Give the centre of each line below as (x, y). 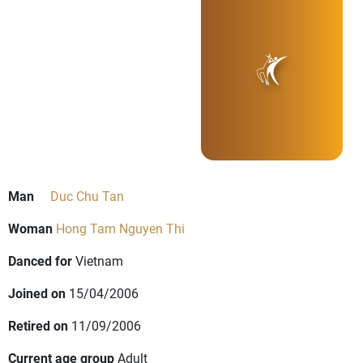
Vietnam (99, 261)
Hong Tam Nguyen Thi (120, 228)
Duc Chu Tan (87, 196)
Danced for (40, 261)
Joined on (37, 293)
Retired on (38, 326)
